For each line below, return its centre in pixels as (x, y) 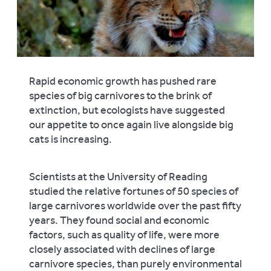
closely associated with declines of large (122, 249)
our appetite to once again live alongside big (131, 124)
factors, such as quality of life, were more (124, 234)
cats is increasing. (70, 139)
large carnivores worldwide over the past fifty (135, 205)
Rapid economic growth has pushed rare (123, 81)
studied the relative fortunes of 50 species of (134, 191)
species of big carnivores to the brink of (120, 95)
